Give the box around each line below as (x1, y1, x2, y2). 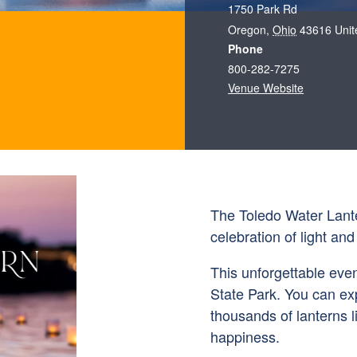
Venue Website (228, 79, 304, 96)
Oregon (228, 21, 267, 37)
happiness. (210, 325, 280, 347)
